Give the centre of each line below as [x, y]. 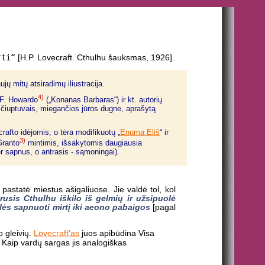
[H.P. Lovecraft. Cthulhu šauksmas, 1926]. [95, 57]
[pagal [163, 207]
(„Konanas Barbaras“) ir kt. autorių [103, 100]
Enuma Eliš [140, 132]
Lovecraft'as [57, 233]
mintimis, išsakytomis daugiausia [84, 143]
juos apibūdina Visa [117, 233]
